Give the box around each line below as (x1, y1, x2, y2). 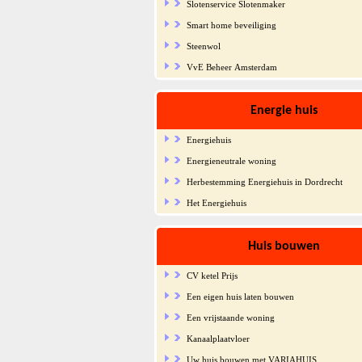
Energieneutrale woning (186, 155, 276, 166)
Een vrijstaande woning (186, 312, 275, 322)
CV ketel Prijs (186, 270, 238, 280)
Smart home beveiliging (186, 19, 276, 30)
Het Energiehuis (186, 197, 246, 208)
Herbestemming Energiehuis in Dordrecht (186, 176, 343, 187)
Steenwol (186, 40, 221, 51)
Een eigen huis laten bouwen (186, 291, 294, 301)
